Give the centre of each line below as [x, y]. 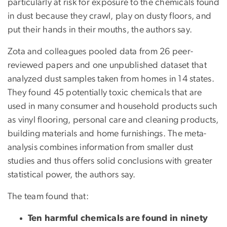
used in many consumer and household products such [113, 107]
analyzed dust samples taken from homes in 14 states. [111, 79]
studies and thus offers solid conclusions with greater [110, 161]
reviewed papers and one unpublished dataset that [107, 66]
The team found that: [48, 197]
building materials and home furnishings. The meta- [107, 134]
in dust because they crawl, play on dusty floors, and [110, 16]
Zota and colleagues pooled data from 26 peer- [101, 52]
